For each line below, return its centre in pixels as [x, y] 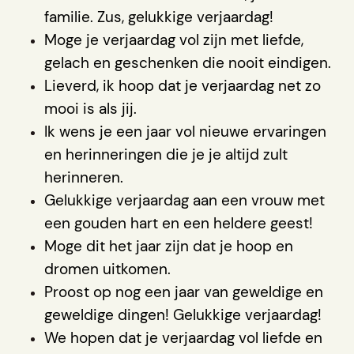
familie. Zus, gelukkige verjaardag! [159, 17]
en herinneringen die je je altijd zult [166, 154]
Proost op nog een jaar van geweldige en [184, 292]
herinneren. [84, 177]
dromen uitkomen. [107, 269]
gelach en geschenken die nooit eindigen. [188, 62]
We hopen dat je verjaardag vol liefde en [183, 337]
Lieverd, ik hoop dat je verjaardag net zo [183, 85]
